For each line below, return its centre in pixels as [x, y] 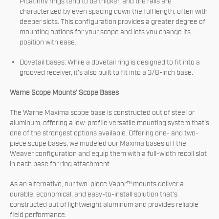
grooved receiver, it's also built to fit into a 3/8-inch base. [106, 73]
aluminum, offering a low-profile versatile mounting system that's [109, 123]
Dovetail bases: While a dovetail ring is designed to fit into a [110, 63]
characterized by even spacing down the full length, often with [114, 12]
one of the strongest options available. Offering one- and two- [104, 133]
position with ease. [48, 43]
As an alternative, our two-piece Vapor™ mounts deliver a [97, 184]
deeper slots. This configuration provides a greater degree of [112, 22]
